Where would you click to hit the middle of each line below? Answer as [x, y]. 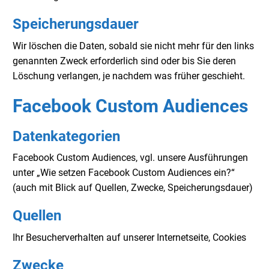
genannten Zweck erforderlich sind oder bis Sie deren [124, 61]
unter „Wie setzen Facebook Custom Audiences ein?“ [124, 173]
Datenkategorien [66, 136]
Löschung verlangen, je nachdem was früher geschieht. [129, 76]
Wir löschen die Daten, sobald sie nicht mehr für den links [133, 46]
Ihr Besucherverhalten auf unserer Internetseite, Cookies [129, 237]
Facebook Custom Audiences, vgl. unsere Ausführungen [130, 158]
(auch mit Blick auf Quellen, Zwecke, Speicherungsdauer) [133, 188]
